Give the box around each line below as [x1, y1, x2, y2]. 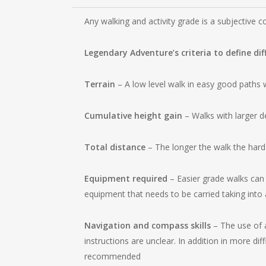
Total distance [84, 141, 146, 153]
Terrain [84, 78, 116, 90]
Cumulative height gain [84, 109, 183, 121]
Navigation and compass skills [84, 219, 211, 231]
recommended [84, 250, 141, 262]
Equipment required [84, 172, 168, 184]
